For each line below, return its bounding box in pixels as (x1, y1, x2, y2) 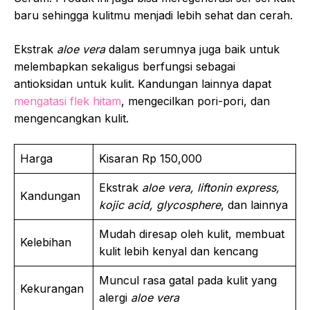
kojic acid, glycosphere (99, 197, 221, 212)
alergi (99, 290, 131, 304)
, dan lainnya (221, 197, 288, 212)
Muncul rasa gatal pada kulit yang (99, 273, 277, 287)
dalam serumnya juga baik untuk (105, 42, 280, 56)
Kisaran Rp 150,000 (99, 151, 202, 165)
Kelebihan (20, 235, 75, 249)
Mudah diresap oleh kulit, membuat (99, 226, 284, 241)
